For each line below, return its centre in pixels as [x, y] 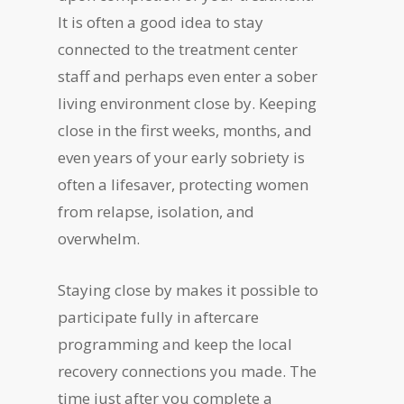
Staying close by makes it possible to [188, 290]
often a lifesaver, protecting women [184, 184]
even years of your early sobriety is [182, 157]
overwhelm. [99, 239]
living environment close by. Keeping [188, 103]
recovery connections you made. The [188, 371]
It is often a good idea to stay [161, 22]
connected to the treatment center [178, 49]
